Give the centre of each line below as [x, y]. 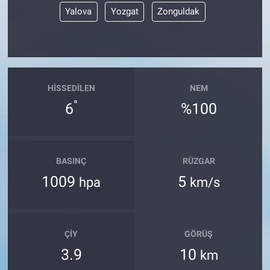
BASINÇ [71, 161]
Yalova [79, 12]
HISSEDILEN [71, 88]
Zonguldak [179, 12]
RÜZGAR [199, 161]
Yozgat [124, 12]
